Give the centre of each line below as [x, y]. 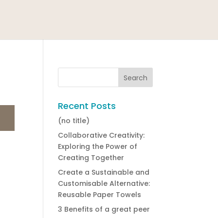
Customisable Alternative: [104, 183]
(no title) [74, 121]
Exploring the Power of [98, 146]
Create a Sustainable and [104, 172]
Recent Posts [87, 106]
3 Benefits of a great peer [104, 209]
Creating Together [91, 158]
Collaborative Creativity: [101, 135]
